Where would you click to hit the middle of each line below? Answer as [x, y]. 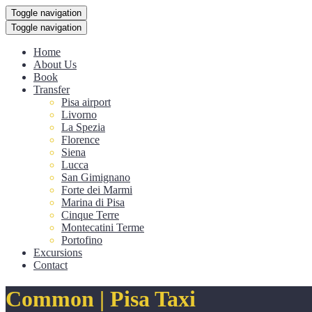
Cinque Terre [90, 215]
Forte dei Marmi [97, 190]
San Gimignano [96, 177]
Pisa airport [86, 102]
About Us [55, 64]
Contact [50, 265]
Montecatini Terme [103, 227]
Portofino [82, 240]
